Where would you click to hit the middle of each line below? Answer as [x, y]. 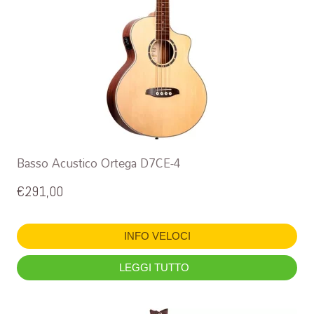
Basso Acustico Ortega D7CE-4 [99, 163]
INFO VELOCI [157, 236]
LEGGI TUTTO [156, 268]
